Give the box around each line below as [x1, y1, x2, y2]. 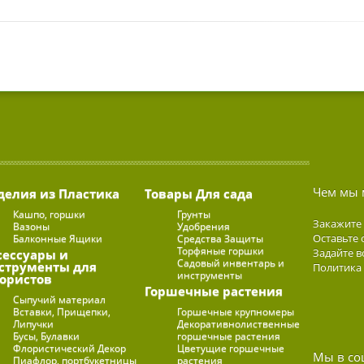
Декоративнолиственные [177, 316, 301, 331]
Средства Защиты [177, 231, 264, 245]
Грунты [177, 206, 211, 221]
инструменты [177, 267, 243, 282]
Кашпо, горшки [13, 206, 86, 221]
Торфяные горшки [177, 243, 265, 258]
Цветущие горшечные [177, 340, 285, 355]
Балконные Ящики [13, 231, 103, 245]
